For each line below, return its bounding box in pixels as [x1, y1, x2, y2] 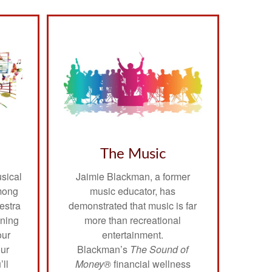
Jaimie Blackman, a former [75, 169, 190, 183]
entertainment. [102, 227, 164, 242]
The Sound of [130, 242, 189, 256]
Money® [75, 256, 111, 271]
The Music [100, 146, 166, 161]
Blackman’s [77, 242, 131, 256]
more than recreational [84, 212, 182, 227]
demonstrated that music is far [69, 198, 197, 212]
